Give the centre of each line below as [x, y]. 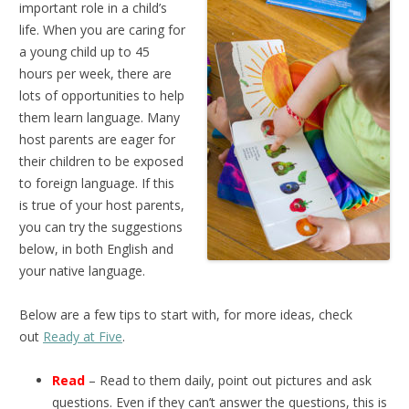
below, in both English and [96, 248]
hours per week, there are [95, 73]
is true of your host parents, [102, 204]
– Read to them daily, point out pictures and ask [228, 380]
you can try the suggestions [101, 226]
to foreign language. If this [97, 183]
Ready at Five [83, 336]
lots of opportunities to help [102, 95]
